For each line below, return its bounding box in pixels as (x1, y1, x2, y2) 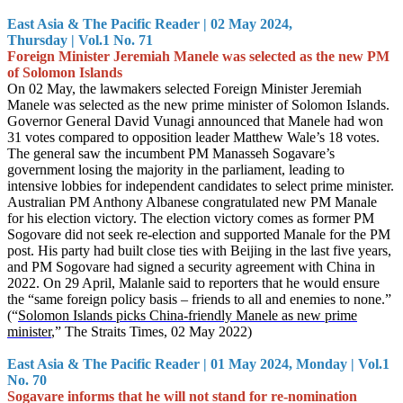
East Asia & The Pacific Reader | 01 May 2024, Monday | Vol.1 (7, 356, 390, 372)
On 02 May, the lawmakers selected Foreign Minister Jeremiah (7, 81, 362, 96)
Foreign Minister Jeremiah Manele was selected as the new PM (7, 49, 390, 64)
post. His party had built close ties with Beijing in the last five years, (7, 243, 391, 258)
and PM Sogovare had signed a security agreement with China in (7, 259, 375, 274)
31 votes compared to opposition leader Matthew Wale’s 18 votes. (7, 130, 380, 145)
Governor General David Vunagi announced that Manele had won (7, 113, 383, 129)
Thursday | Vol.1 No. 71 (7, 32, 153, 48)
